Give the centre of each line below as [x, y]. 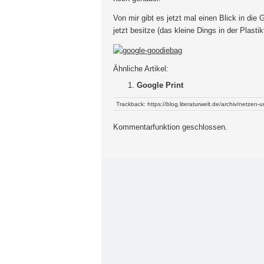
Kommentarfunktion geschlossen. [170, 127]
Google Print [160, 85]
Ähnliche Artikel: [141, 68]
